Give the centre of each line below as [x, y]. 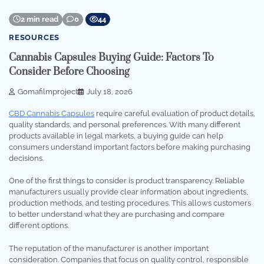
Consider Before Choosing [69, 72]
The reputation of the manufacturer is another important [109, 248]
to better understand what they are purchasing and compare [117, 214]
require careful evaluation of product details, [175, 113]
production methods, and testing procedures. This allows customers [130, 203]
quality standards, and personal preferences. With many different [125, 124]
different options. [39, 226]
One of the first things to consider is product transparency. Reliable [127, 181]
